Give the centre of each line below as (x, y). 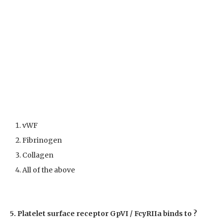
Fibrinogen (42, 140)
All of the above (49, 170)
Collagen (38, 155)
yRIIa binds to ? (170, 213)
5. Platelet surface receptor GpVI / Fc (76, 213)
